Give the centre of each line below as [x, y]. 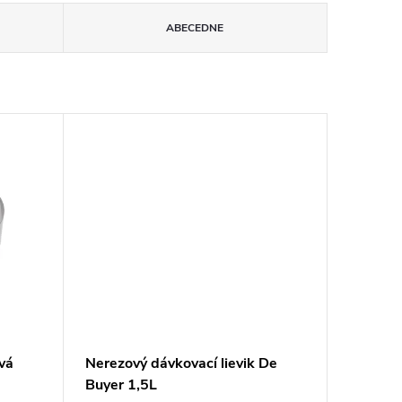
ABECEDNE [195, 28]
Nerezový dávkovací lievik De [181, 364]
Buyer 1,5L [121, 385]
